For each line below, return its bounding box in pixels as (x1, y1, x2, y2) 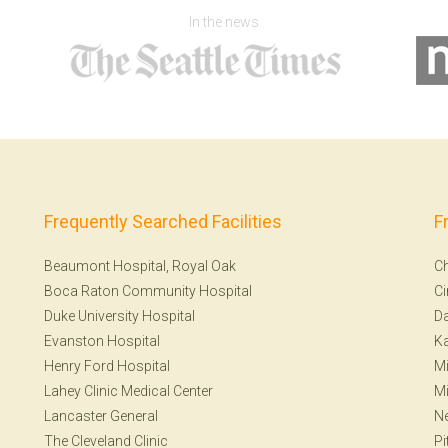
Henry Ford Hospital (44, 358, 170, 374)
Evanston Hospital (44, 333, 160, 349)
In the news (189, 14, 259, 30)
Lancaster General (44, 408, 158, 424)
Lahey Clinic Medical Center (44, 383, 213, 399)
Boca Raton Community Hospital (44, 283, 252, 299)
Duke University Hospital (44, 308, 195, 324)
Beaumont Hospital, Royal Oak (44, 258, 236, 274)
